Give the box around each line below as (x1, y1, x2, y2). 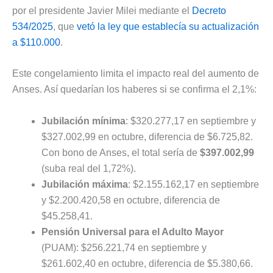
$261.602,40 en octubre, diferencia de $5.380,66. (41, 258, 253, 269)
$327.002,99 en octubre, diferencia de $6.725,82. (41, 131, 253, 142)
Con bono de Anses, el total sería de (41, 147, 200, 158)
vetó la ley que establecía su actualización (77, 21, 259, 32)
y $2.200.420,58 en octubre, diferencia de (41, 194, 220, 205)
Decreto (192, 5, 226, 16)
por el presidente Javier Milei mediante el (12, 5, 192, 16)
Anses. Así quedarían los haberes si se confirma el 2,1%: (12, 84, 257, 95)
